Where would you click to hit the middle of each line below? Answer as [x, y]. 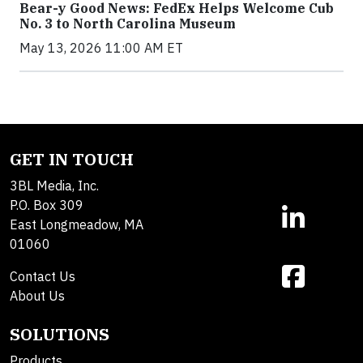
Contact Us [43, 276]
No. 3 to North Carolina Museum [128, 23]
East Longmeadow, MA [77, 224]
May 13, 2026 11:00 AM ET [101, 48]
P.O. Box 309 [47, 205]
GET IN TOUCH [72, 159]
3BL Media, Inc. [54, 186]
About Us [37, 296]
